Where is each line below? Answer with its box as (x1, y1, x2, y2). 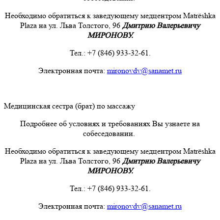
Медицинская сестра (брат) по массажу (4, 101, 135, 110)
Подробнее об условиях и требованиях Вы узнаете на (20, 118, 200, 128)
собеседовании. (83, 128, 137, 138)
